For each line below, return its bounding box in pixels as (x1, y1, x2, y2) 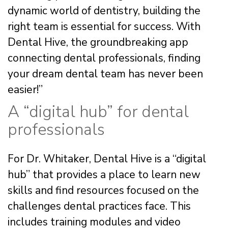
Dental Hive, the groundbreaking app (8, 35, 188, 49)
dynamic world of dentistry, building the (8, 3, 201, 18)
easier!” (8, 82, 43, 97)
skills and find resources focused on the (8, 183, 199, 197)
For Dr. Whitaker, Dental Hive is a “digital (8, 151, 206, 166)
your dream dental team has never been (8, 66, 203, 81)
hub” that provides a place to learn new (8, 167, 201, 182)
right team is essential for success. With (8, 19, 201, 34)
